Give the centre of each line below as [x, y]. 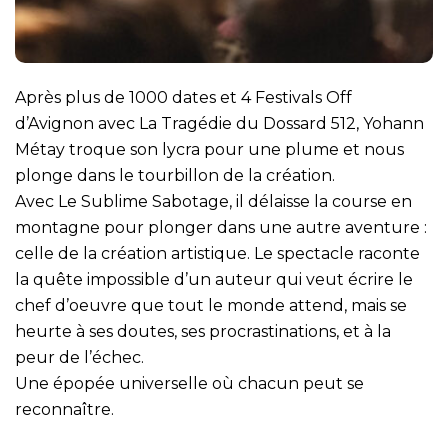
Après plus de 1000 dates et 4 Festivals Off [183, 97]
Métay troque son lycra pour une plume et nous [209, 149]
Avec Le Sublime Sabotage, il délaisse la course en [213, 201]
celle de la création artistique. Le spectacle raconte [217, 253]
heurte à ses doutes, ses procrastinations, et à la [203, 331]
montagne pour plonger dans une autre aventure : [221, 227]
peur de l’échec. [79, 357]
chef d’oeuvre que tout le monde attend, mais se [211, 305]
